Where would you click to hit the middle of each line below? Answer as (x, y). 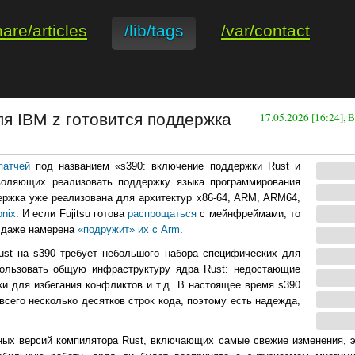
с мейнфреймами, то (249, 214)
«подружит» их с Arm (129, 230)
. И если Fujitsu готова (72, 214)
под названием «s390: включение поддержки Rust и (165, 166)
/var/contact (265, 31)
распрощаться (162, 214)
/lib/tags (154, 31)
